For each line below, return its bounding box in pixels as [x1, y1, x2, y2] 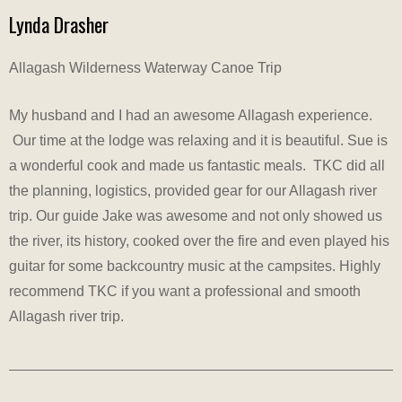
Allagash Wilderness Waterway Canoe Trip [9, 60, 282, 76]
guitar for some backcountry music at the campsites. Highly [9, 258, 380, 275]
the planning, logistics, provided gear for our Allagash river [9, 183, 377, 199]
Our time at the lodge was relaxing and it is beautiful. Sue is [9, 133, 388, 149]
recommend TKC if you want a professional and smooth [9, 284, 361, 300]
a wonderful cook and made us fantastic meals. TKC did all [9, 158, 385, 174]
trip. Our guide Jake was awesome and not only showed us [9, 208, 382, 224]
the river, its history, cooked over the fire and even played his [9, 233, 389, 249]
